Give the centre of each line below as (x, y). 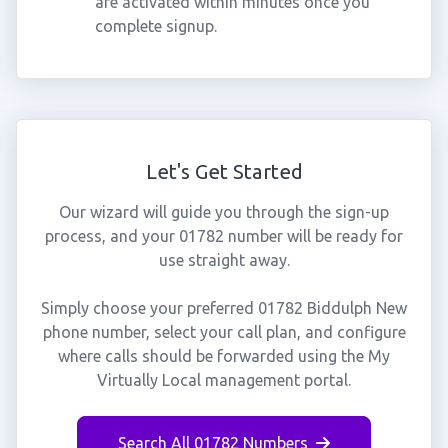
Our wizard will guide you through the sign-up (224, 212)
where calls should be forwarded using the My (224, 356)
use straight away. (224, 260)
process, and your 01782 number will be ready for (224, 236)
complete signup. (155, 26)
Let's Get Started (224, 171)
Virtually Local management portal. (224, 380)
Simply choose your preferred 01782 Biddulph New (224, 308)
